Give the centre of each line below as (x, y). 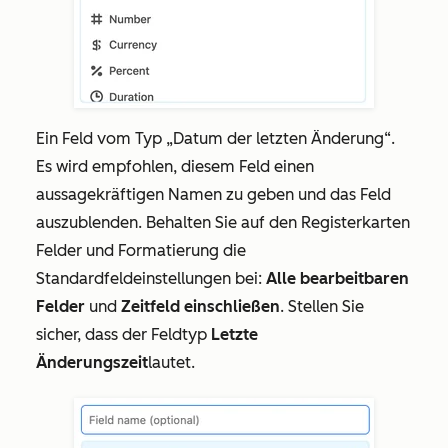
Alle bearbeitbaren (337, 279)
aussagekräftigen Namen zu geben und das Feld (213, 195)
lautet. (173, 363)
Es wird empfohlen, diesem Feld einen (175, 167)
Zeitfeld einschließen (200, 307)
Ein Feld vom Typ (101, 139)
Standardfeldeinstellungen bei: (151, 279)
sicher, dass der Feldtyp (123, 335)
